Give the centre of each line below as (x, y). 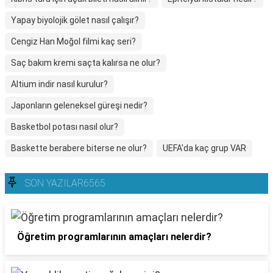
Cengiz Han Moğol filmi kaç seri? (73, 41)
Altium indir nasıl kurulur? (59, 84)
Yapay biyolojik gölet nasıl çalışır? (75, 20)
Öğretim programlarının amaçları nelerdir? (114, 237)
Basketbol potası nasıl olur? (65, 127)
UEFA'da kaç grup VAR (204, 148)
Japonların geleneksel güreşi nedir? (79, 105)
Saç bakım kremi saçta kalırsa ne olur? (86, 63)
